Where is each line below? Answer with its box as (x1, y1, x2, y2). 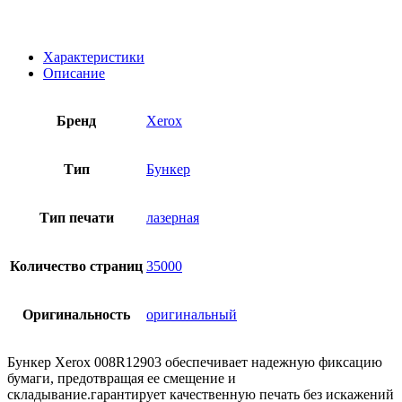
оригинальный (146, 306, 237, 322)
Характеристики (43, 48, 144, 65)
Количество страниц (10, 258, 143, 274)
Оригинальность (22, 306, 130, 322)
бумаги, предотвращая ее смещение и (7, 370, 236, 386)
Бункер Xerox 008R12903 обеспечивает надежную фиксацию (7, 354, 382, 370)
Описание (43, 65, 105, 81)
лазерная (146, 209, 199, 225)
